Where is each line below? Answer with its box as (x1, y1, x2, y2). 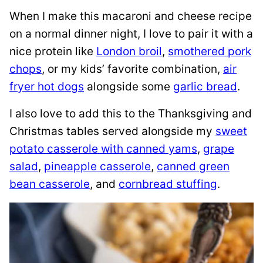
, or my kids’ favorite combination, (42, 62, 223, 76)
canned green (157, 160, 230, 173)
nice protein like (9, 45, 96, 58)
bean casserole (9, 177, 90, 191)
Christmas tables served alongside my (9, 124, 215, 138)
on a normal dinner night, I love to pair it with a (9, 27, 253, 41)
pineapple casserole (44, 160, 151, 173)
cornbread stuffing (119, 177, 217, 191)
